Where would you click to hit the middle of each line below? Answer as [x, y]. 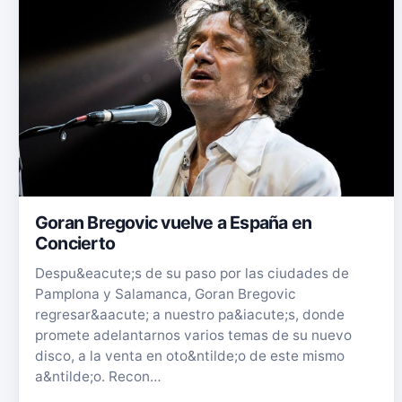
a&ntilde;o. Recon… [98, 376]
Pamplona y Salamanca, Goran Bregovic [166, 293]
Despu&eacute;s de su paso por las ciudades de [192, 273]
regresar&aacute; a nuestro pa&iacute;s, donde [190, 314]
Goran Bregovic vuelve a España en [174, 222]
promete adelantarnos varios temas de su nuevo [193, 335]
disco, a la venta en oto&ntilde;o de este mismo [190, 355]
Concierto [75, 243]
